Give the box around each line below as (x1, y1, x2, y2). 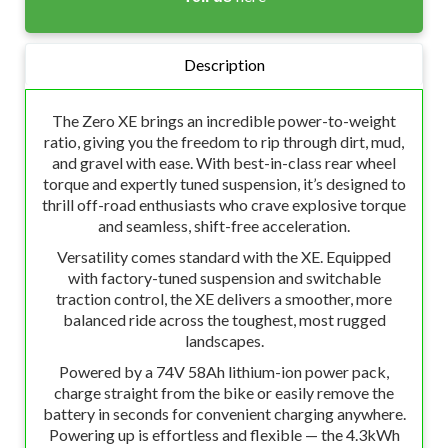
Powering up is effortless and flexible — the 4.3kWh (48, 425, 400, 444)
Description (183, 55, 265, 74)
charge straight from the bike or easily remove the (54, 383, 394, 402)
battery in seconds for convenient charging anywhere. (42, 404, 406, 423)
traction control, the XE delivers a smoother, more (56, 289, 392, 308)
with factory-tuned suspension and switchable (67, 268, 381, 287)
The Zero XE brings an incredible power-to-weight (52, 111, 396, 130)
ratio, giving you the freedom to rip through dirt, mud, (44, 132, 404, 151)
